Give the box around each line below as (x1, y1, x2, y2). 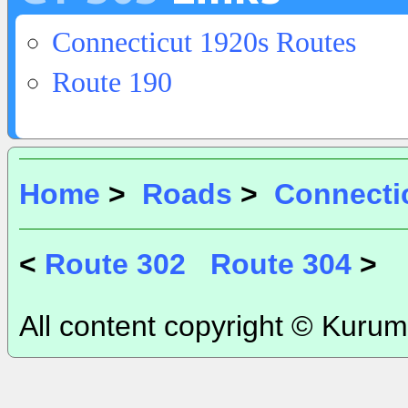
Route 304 (210, 248, 352, 280)
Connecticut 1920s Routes (52, 25, 356, 58)
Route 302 (45, 248, 186, 280)
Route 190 (52, 66, 172, 98)
